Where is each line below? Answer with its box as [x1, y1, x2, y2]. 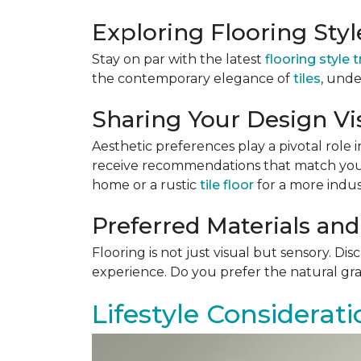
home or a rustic [92, 177, 200, 193]
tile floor [200, 177, 254, 193]
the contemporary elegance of [92, 71, 293, 86]
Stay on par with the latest [92, 52, 265, 67]
